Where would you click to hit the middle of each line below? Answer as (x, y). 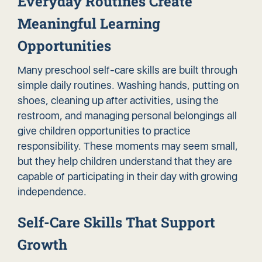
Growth (42, 245)
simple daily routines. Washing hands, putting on (128, 85)
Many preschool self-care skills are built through (127, 70)
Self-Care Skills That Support (116, 223)
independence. (52, 192)
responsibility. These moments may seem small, (128, 146)
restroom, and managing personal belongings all (127, 116)
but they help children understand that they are (125, 161)
